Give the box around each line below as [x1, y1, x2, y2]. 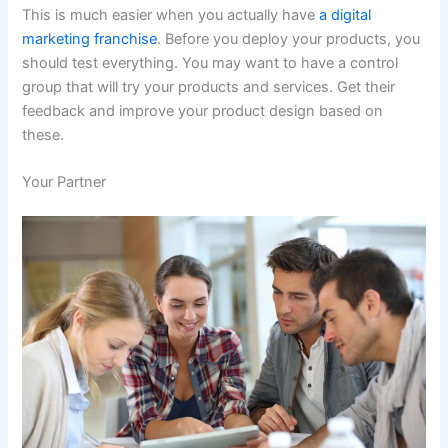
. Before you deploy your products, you [157, 29, 421, 48]
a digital [319, 5, 372, 24]
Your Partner [22, 173, 107, 192]
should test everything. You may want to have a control [22, 53, 399, 72]
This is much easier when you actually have [22, 5, 320, 24]
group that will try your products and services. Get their [22, 77, 396, 96]
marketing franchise [22, 29, 158, 48]
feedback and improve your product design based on [22, 101, 384, 120]
